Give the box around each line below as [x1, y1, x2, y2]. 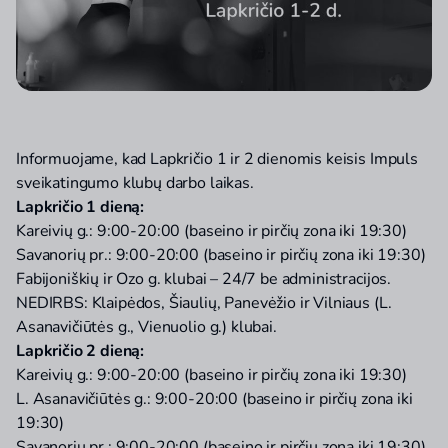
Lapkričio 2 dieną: [16, 340, 145, 363]
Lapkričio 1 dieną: [16, 196, 145, 219]
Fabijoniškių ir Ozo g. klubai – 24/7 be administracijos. [16, 268, 392, 291]
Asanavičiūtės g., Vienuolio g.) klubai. [16, 316, 277, 339]
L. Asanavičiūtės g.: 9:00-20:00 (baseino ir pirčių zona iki [16, 388, 413, 411]
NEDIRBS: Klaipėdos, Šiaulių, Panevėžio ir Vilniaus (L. [16, 292, 392, 315]
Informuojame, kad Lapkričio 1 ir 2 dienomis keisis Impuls [16, 148, 418, 171]
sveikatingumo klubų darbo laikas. [16, 172, 254, 195]
